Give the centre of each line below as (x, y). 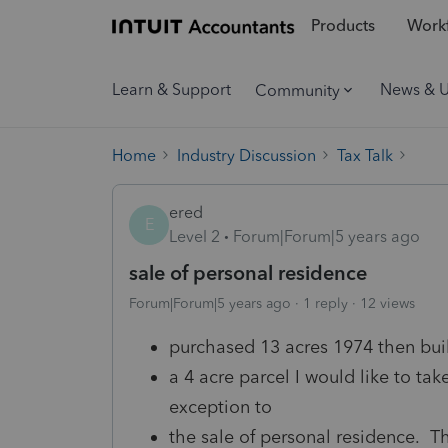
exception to (220, 406)
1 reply (325, 303)
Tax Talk (365, 155)
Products (342, 26)
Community (297, 90)
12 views (387, 303)
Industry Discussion (246, 155)
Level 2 (194, 236)
